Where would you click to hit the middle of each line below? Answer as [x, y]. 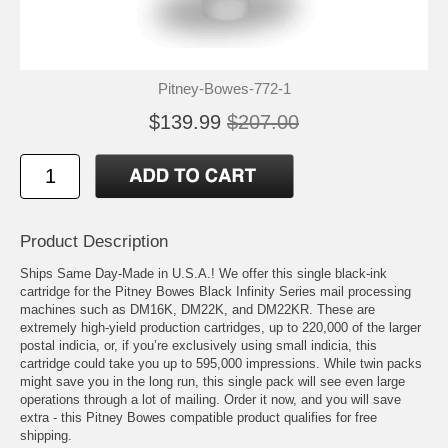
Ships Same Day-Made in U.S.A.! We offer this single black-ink [203, 274]
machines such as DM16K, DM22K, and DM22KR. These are [197, 310]
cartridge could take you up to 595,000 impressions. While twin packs [221, 364]
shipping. [46, 436]
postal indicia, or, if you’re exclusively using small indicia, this [198, 346]
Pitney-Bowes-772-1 [224, 88]
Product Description [94, 242]
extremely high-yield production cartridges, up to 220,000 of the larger [220, 328]
